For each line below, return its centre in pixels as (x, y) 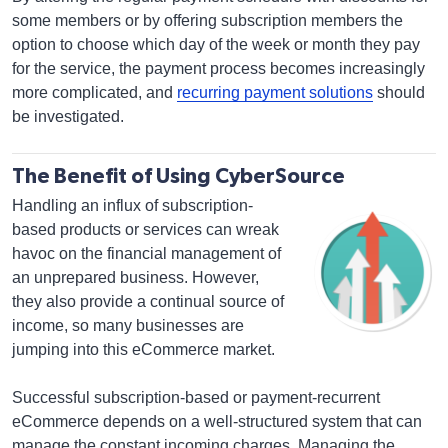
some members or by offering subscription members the (207, 20)
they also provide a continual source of (148, 301)
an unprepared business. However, (135, 277)
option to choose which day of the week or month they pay (216, 44)
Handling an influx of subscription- (132, 205)
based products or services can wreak (145, 229)
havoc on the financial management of (146, 253)
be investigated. (68, 116)
